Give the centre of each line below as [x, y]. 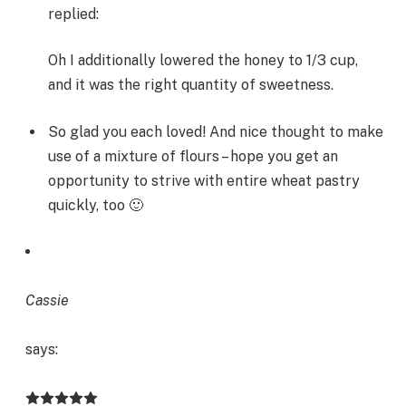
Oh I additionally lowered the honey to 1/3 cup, [203, 61]
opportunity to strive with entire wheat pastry [204, 180]
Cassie [47, 301]
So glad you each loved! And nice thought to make [216, 131]
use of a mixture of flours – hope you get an [193, 156]
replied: [73, 14]
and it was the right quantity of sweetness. [191, 85]
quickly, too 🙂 [96, 205]
